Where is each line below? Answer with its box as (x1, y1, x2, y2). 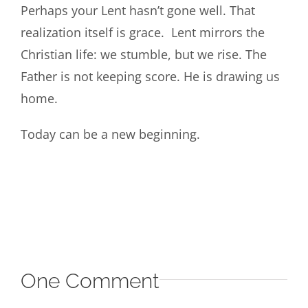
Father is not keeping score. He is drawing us (20, 67, 280, 85)
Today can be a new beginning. (20, 125, 200, 142)
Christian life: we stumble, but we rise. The (20, 45, 267, 63)
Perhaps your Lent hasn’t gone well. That (20, 1, 255, 19)
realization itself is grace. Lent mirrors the (20, 23, 265, 41)
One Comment (20, 268, 159, 293)
